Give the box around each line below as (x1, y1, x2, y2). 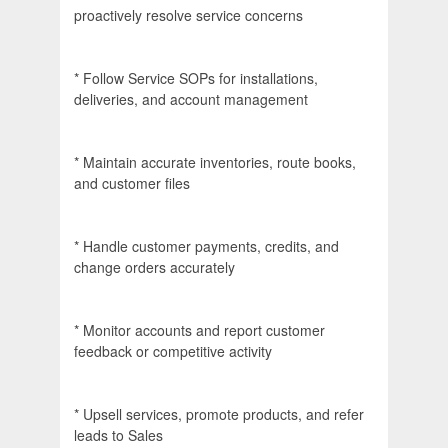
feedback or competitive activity (74, 341, 272, 362)
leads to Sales (74, 425, 163, 446)
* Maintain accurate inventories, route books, (74, 152, 356, 173)
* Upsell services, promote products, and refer (74, 404, 364, 425)
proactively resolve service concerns (74, 5, 303, 26)
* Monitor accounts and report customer (74, 320, 325, 341)
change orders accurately (74, 257, 235, 278)
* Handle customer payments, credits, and (74, 236, 339, 257)
